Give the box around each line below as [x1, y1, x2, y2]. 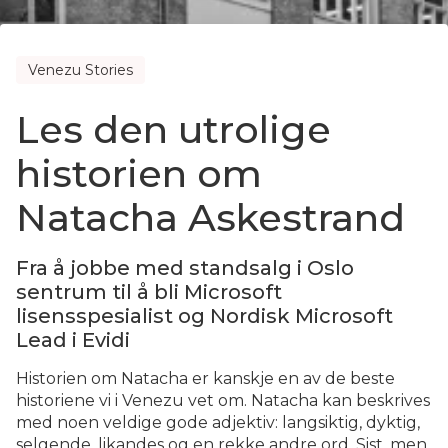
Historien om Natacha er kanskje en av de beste [16, 369, 395, 388]
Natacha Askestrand [16, 194, 405, 241]
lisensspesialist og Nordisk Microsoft [16, 304, 393, 328]
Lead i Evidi [16, 328, 130, 352]
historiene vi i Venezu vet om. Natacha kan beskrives [16, 391, 430, 410]
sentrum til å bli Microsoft [16, 280, 282, 304]
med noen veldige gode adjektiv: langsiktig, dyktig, [16, 413, 420, 432]
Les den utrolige [16, 106, 331, 153]
